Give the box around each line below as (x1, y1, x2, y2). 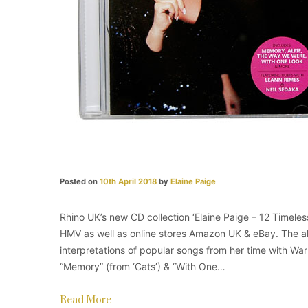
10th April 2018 (100, 176, 157, 186)
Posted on (60, 176, 100, 186)
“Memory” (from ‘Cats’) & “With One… (60, 260, 225, 272)
